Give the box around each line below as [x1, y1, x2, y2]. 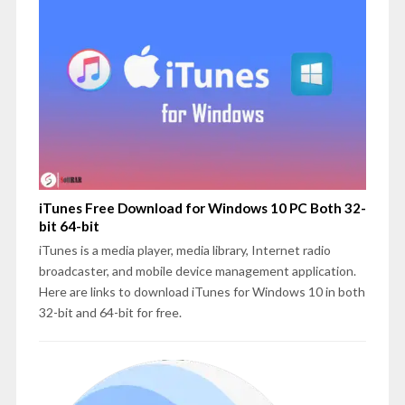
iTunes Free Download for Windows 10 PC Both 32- [38, 200, 366, 217]
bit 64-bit [38, 218, 99, 235]
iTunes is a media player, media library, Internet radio [38, 242, 331, 259]
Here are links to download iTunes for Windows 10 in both [38, 284, 365, 300]
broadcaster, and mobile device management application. [38, 263, 356, 279]
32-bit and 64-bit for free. [38, 305, 182, 321]
